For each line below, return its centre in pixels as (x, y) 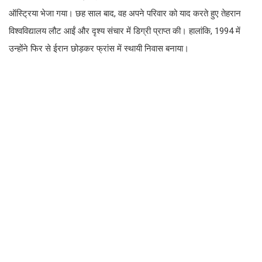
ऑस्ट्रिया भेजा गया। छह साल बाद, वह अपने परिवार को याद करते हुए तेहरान (125, 14)
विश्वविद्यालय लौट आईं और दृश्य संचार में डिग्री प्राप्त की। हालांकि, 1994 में (125, 31)
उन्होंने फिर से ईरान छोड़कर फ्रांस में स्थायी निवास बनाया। (99, 49)
